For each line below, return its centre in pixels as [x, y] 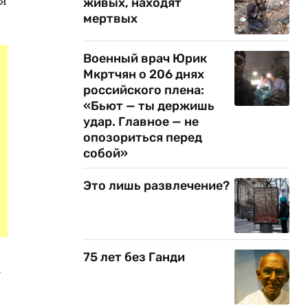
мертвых [110, 19]
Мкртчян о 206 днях [144, 74]
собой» [106, 153]
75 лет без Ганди [134, 257]
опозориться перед [143, 137]
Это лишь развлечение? [156, 186]
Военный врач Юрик [145, 58]
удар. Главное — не [141, 122]
